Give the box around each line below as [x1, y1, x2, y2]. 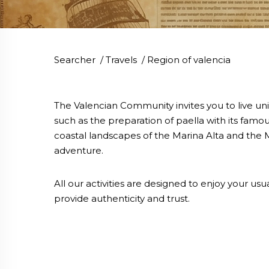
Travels [106, 54, 137, 65]
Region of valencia [147, 54, 231, 65]
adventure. [54, 144, 103, 156]
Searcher [54, 54, 95, 65]
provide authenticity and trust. [54, 192, 190, 204]
